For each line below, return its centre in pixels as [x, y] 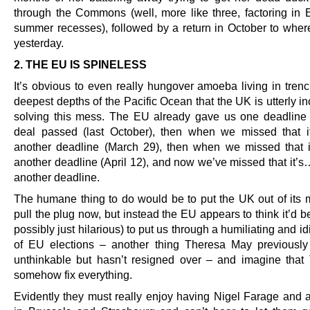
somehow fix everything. [73, 275]
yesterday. [39, 43]
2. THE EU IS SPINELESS [80, 65]
